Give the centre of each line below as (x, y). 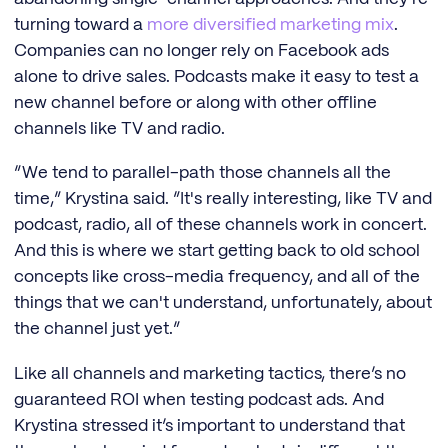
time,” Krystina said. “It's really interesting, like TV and (223, 199)
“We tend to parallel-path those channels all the (202, 173)
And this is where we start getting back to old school (217, 251)
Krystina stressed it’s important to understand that (209, 426)
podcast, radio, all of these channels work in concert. (220, 225)
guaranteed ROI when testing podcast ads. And (199, 400)
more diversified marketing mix (270, 24)
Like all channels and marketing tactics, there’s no (210, 374)
